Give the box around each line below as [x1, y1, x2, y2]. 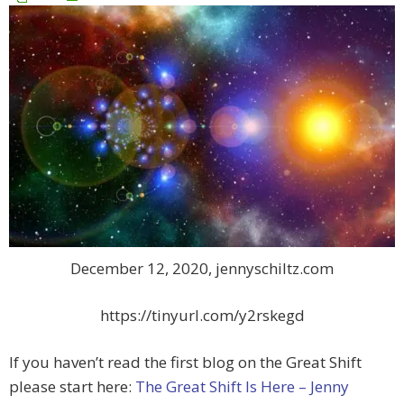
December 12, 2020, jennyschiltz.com [70, 258, 334, 280]
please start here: [9, 376, 135, 398]
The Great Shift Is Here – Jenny [135, 376, 349, 398]
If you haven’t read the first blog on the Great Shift [9, 352, 362, 373]
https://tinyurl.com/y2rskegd [99, 305, 305, 326]
